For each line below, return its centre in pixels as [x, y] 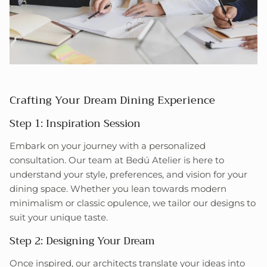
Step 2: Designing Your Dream [82, 241]
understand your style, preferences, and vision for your [128, 174]
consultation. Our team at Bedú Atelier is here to [117, 160]
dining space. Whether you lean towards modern [118, 188]
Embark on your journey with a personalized [108, 145]
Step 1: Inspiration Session [75, 123]
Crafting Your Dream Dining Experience [112, 100]
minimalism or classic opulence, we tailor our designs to [133, 203]
